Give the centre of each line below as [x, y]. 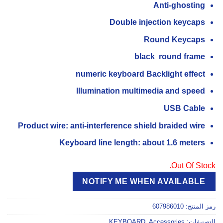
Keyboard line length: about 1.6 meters [132, 143]
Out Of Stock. [193, 166]
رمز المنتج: [200, 207]
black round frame [170, 57]
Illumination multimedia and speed [141, 91]
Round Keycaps [175, 39]
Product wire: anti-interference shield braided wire [112, 125]
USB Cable [185, 109]
